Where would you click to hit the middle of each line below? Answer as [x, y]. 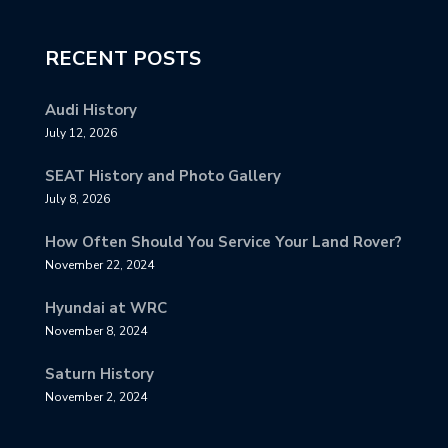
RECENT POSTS [123, 58]
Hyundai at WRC [106, 307]
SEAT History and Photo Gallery [163, 175]
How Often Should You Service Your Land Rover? [223, 241]
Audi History [91, 109]
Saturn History [99, 373]
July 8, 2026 [77, 198]
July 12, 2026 [81, 132]
